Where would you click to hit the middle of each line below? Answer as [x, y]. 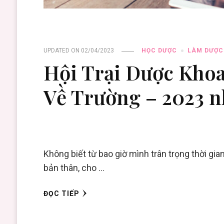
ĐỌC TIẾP [62, 194]
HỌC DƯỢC [159, 51]
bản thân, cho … [74, 168]
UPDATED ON [62, 51]
